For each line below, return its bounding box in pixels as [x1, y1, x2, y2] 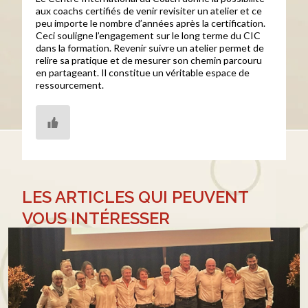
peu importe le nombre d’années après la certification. [36, 17, 266, 29]
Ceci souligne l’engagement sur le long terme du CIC [36, 30, 261, 41]
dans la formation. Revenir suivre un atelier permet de [36, 42, 265, 54]
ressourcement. [36, 79, 104, 91]
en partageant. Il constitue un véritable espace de [36, 67, 250, 78]
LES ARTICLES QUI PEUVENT [22, 187, 249, 207]
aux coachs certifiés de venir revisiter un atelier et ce [36, 5, 263, 16]
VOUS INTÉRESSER [22, 208, 170, 228]
